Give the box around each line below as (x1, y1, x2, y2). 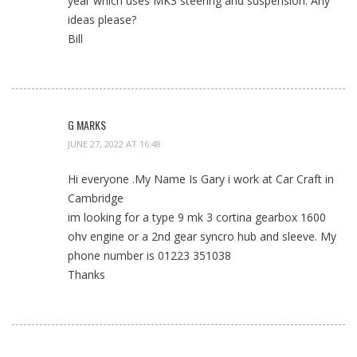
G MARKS (68, 116, 106, 134)
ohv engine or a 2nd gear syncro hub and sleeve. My (68, 229, 336, 245)
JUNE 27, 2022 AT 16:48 (68, 138, 161, 151)
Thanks (68, 267, 105, 283)
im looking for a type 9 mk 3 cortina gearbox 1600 (68, 210, 326, 226)
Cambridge (68, 190, 124, 206)
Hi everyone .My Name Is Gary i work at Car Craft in (68, 171, 334, 187)
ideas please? (68, 12, 136, 28)
